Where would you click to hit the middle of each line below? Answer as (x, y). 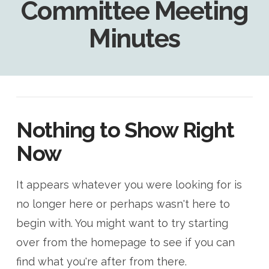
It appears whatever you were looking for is (129, 185)
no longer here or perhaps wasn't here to (123, 204)
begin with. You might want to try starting (122, 223)
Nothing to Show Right (125, 129)
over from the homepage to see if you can (125, 243)
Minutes (134, 39)
